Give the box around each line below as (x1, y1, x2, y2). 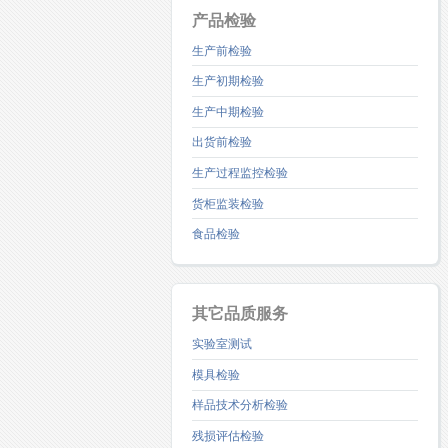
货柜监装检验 (192, 196, 264, 211)
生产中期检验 (192, 104, 264, 119)
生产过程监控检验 (192, 165, 288, 180)
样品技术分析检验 (192, 398, 288, 413)
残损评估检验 (192, 428, 264, 443)
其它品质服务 (192, 305, 288, 323)
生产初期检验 (192, 74, 264, 89)
